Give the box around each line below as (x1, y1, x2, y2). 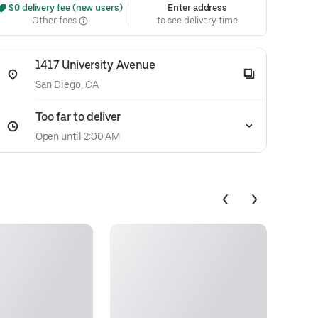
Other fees (32, 15, 79, 26)
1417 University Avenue (35, 58, 155, 72)
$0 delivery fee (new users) (6, 2, 123, 13)
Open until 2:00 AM (35, 131, 121, 142)
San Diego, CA (35, 79, 99, 90)
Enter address (168, 2, 228, 13)
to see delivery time (157, 15, 238, 26)
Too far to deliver (35, 110, 121, 124)
